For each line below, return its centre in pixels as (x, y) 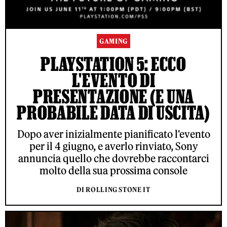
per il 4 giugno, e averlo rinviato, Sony (113, 146)
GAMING (113, 41)
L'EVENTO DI (113, 80)
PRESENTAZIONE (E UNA (113, 96)
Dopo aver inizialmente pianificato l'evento (113, 134)
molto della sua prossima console (113, 170)
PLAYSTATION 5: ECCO (113, 64)
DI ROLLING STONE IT (113, 190)
